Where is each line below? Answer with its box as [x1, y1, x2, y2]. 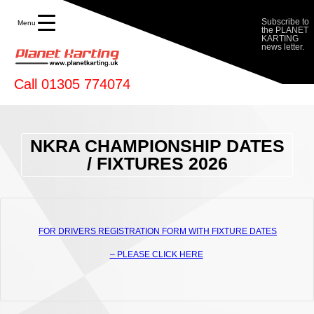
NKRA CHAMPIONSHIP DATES [29, 136, 285, 156]
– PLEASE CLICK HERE [109, 250, 203, 259]
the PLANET [261, 25, 308, 35]
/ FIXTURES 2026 [86, 153, 228, 173]
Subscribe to [261, 17, 309, 27]
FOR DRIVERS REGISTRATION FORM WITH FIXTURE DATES [39, 226, 277, 236]
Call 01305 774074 [14, 76, 130, 92]
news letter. [261, 42, 304, 52]
